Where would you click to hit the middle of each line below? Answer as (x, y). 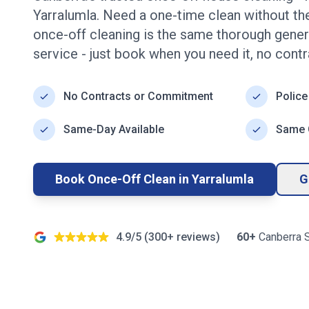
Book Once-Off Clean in (123, 179)
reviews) (197, 237)
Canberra (280, 237)
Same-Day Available (114, 129)
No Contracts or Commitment (138, 96)
